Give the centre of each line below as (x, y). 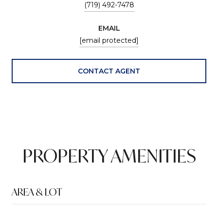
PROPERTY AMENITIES (109, 156)
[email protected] (109, 40)
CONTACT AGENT (109, 71)
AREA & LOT (37, 192)
